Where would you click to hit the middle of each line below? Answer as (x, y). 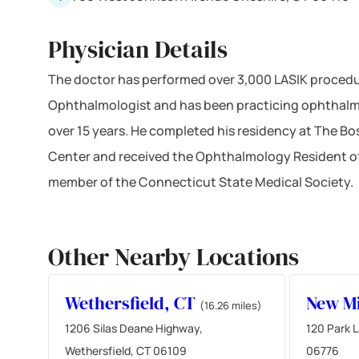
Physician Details (138, 49)
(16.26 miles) (231, 305)
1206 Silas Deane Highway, (134, 328)
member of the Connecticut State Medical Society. (201, 182)
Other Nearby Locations (173, 256)
